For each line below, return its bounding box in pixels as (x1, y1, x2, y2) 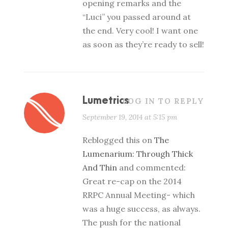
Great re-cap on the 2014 (82, 176, 182, 186)
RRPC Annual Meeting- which (82, 190, 195, 200)
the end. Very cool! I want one (82, 25, 198, 36)
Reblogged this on (82, 135, 154, 145)
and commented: (117, 162, 186, 173)
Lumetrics (82, 95, 129, 106)
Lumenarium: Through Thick (82, 149, 193, 159)
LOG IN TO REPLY (122, 96, 204, 106)
